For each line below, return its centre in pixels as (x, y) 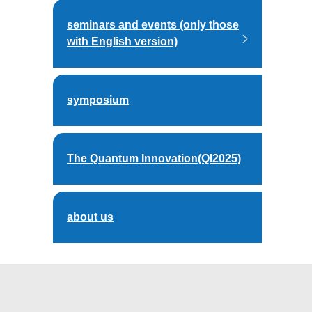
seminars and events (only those (153, 25)
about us (90, 217)
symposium (98, 100)
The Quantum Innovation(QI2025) (154, 158)
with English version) (122, 41)
